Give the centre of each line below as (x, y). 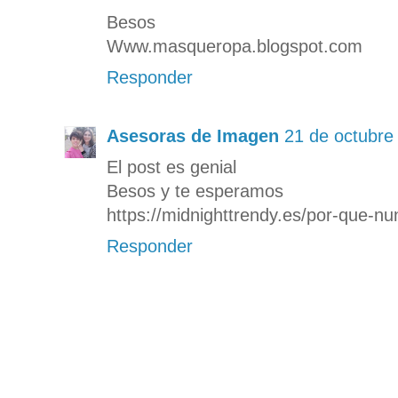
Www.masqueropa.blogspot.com (235, 46)
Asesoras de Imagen (193, 135)
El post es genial (171, 167)
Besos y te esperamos (195, 191)
